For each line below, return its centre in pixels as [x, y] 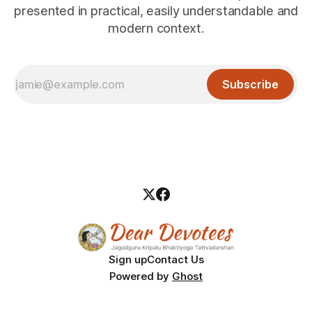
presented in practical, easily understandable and [156, 11]
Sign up [127, 260]
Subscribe [250, 85]
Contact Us [175, 260]
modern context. [156, 29]
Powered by [141, 276]
